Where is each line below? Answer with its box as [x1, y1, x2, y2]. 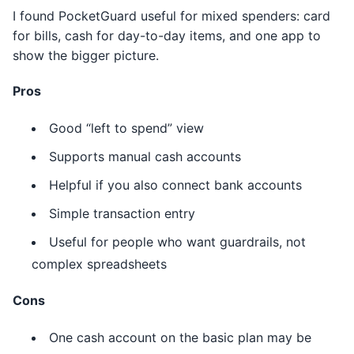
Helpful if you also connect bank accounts [49, 177, 302, 193]
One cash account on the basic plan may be [49, 330, 311, 345]
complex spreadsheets [32, 256, 167, 272]
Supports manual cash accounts [49, 149, 241, 164]
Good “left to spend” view [49, 120, 204, 136]
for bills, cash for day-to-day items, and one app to [13, 28, 321, 43]
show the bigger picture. [13, 47, 159, 63]
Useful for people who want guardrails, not [49, 234, 306, 250]
